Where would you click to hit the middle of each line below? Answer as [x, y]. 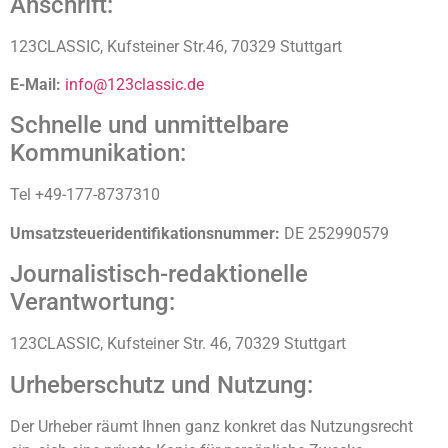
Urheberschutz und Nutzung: [161, 384]
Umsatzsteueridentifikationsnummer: [145, 233]
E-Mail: [35, 85]
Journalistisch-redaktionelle [159, 274]
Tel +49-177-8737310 [85, 195]
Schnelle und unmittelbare [149, 125]
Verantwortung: [92, 302]
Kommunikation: [98, 153]
